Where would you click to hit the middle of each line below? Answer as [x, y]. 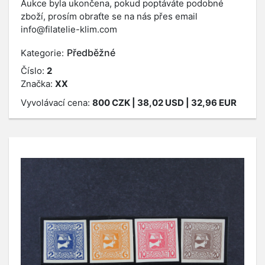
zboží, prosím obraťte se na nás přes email [109, 16]
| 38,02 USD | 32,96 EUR [183, 103]
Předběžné [91, 53]
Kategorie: [42, 53]
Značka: [38, 84]
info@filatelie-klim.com [69, 29]
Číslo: [34, 71]
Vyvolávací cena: [56, 103]
